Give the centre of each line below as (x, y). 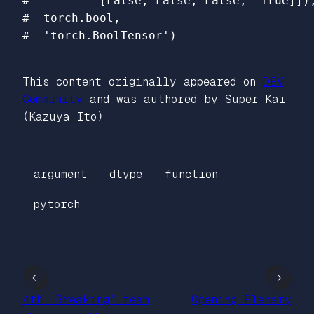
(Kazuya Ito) (63, 116)
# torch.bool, (71, 18)
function (191, 174)
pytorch (57, 205)
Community (53, 99)
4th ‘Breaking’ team (86, 300)
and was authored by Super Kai (184, 99)
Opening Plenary (241, 300)
